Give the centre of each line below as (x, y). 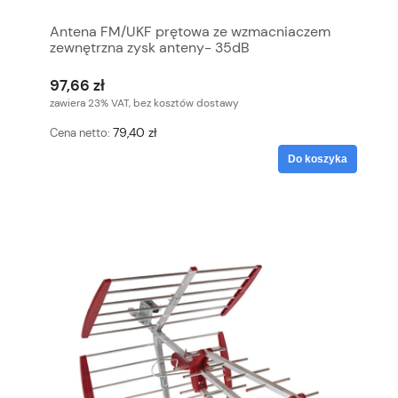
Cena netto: (81, 133)
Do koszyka (318, 159)
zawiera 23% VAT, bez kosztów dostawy (144, 103)
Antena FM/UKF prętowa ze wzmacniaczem (190, 31)
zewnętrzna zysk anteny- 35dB (150, 47)
